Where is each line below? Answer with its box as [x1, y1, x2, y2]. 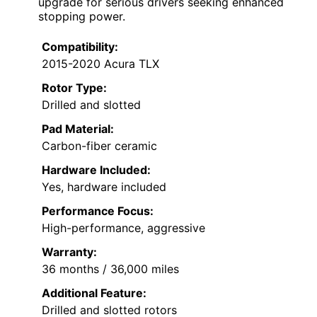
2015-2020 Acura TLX [42, 56, 159, 71]
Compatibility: [42, 39, 118, 54]
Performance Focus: [42, 203, 154, 218]
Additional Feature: [42, 285, 146, 300]
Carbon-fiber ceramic [42, 138, 157, 153]
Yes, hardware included [42, 179, 166, 194]
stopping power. [38, 8, 125, 23]
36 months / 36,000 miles [42, 261, 179, 276]
